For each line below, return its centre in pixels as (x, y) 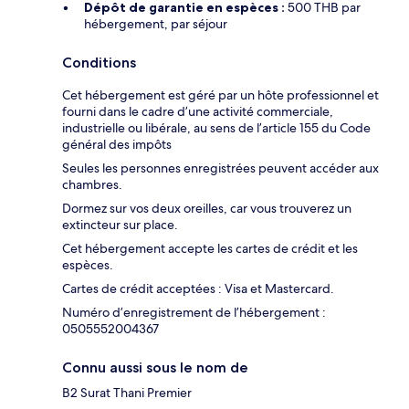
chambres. (92, 185)
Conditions (99, 63)
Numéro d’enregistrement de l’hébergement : (194, 313)
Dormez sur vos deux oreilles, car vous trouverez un (207, 209)
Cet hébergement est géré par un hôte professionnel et (220, 95)
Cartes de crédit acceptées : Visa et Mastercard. (198, 289)
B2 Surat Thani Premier (127, 393)
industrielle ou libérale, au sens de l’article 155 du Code (216, 128)
